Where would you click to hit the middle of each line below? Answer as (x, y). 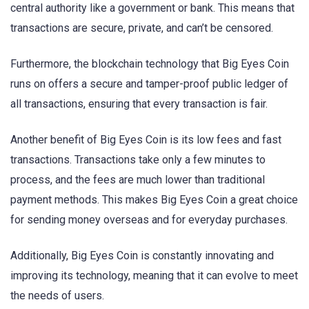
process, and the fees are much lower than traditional (138, 180)
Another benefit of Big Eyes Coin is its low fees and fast (146, 140)
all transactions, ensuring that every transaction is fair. (139, 104)
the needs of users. (57, 296)
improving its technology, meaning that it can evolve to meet (154, 276)
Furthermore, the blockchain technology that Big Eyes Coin (150, 64)
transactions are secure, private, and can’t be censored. (142, 28)
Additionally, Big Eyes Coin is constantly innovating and (142, 256)
